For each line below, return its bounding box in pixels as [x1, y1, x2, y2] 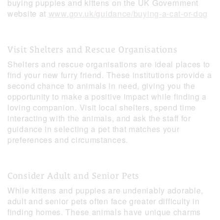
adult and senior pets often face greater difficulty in [7, 195, 200, 207]
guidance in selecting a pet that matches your [7, 123, 180, 135]
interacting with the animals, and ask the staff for [7, 112, 191, 124]
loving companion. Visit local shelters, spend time [7, 102, 196, 113]
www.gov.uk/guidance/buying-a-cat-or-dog [48, 8, 208, 20]
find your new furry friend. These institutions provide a [7, 69, 212, 81]
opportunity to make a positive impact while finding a [7, 91, 207, 103]
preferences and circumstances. [7, 134, 128, 146]
